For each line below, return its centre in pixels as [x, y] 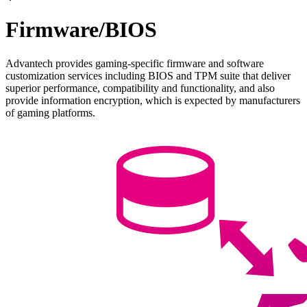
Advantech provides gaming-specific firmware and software [135, 63]
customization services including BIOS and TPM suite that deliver [148, 75]
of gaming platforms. [50, 112]
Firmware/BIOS [81, 30]
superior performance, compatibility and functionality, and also [140, 88]
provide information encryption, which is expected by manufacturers [153, 100]
